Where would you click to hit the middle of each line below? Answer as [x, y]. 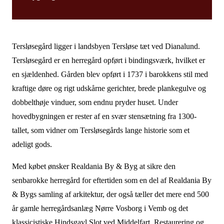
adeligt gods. [32, 144]
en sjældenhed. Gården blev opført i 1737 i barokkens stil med [110, 74]
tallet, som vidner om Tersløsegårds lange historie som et [100, 130]
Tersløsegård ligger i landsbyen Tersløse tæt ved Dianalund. [106, 46]
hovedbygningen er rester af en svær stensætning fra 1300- [104, 116]
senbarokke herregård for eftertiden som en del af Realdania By [111, 180]
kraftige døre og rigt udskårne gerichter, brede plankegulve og [109, 88]
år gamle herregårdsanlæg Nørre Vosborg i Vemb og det [100, 208]
